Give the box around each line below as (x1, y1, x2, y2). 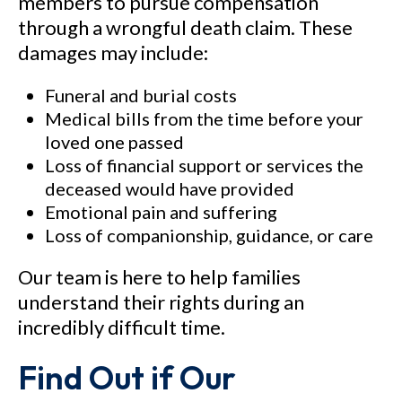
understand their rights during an (18, 290, 304, 314)
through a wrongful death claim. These (18, 15, 353, 39)
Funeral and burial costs (45, 84, 237, 106)
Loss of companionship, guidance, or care (45, 224, 373, 246)
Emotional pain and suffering (45, 201, 277, 223)
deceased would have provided (45, 178, 294, 199)
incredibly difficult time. (18, 315, 225, 339)
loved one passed (45, 131, 184, 153)
